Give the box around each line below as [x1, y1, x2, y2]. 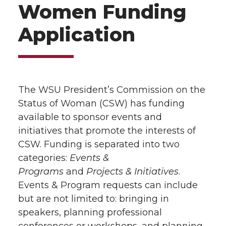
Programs [18, 166, 64, 177]
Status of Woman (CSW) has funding [18, 98, 185, 109]
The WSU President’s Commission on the [18, 84, 205, 95]
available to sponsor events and [18, 111, 162, 123]
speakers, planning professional [18, 207, 162, 218]
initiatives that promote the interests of [18, 125, 196, 136]
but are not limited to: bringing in [18, 193, 169, 204]
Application [18, 23, 135, 46]
